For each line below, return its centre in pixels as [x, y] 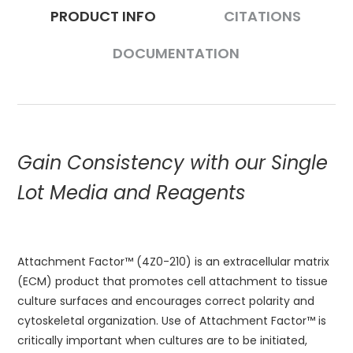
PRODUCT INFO [104, 16]
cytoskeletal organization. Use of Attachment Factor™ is [172, 321]
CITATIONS [262, 16]
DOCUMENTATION [176, 53]
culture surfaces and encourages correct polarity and [166, 301]
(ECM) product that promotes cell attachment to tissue [173, 281]
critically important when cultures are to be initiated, [163, 340]
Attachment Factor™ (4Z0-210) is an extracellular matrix [174, 262]
